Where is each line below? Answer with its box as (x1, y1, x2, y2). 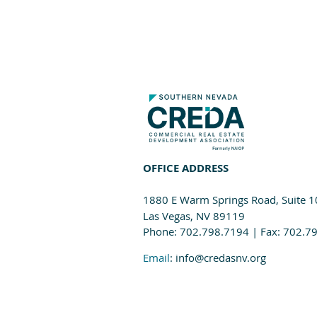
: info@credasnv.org (170, 250, 266, 265)
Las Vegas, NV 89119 (143, 209, 245, 224)
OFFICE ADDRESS (143, 161, 229, 176)
